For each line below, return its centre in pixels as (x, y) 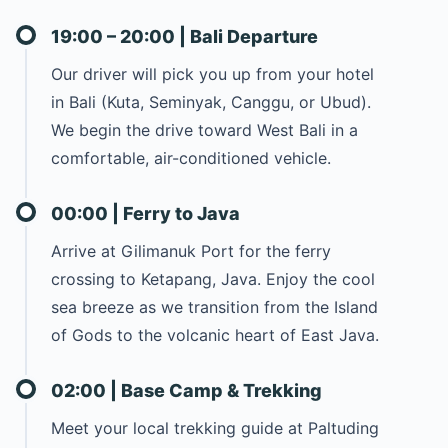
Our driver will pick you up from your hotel (212, 74)
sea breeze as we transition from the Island (214, 307)
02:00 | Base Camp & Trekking (186, 390)
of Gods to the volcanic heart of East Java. (215, 335)
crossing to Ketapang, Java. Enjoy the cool (213, 279)
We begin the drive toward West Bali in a (204, 130)
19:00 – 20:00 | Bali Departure (184, 36)
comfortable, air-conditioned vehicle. (191, 158)
